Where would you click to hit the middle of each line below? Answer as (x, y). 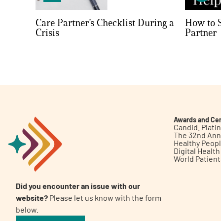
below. (27, 209)
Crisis (47, 33)
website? (33, 197)
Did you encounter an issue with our (78, 185)
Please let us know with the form (105, 197)
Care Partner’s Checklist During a (105, 23)
